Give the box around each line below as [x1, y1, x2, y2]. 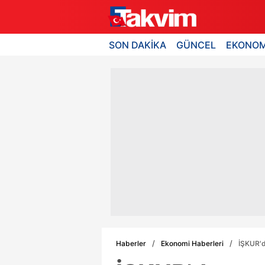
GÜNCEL [176, 38, 216, 51]
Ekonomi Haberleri [161, 238, 224, 248]
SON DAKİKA [109, 38, 166, 51]
